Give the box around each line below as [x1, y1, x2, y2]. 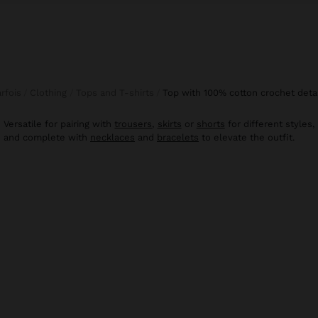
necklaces [90, 132, 135, 143]
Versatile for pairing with [4, 119, 115, 130]
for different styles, [224, 119, 315, 130]
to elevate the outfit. [199, 132, 295, 143]
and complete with [4, 132, 90, 143]
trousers [114, 119, 153, 130]
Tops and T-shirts [80, 87, 154, 99]
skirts [157, 119, 182, 130]
